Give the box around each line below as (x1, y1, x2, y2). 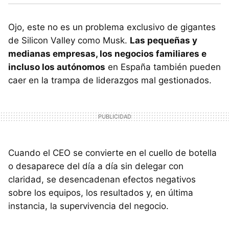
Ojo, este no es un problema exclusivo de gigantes (8, 22, 216, 33)
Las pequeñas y (130, 35, 197, 46)
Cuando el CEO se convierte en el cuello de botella (8, 148, 217, 158)
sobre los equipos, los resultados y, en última (8, 188, 193, 198)
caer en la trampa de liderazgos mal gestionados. (8, 75, 212, 86)
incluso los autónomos (8, 62, 105, 73)
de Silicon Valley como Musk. (8, 35, 130, 46)
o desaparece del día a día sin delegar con (8, 161, 184, 172)
